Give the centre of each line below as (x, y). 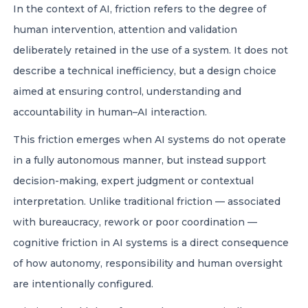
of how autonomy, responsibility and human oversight (148, 263)
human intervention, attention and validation (125, 30)
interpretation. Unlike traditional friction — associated (147, 201)
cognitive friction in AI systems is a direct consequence (151, 243)
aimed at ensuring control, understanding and (127, 91)
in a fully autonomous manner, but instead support (140, 160)
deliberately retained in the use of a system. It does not (151, 50)
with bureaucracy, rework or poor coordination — (135, 222)
